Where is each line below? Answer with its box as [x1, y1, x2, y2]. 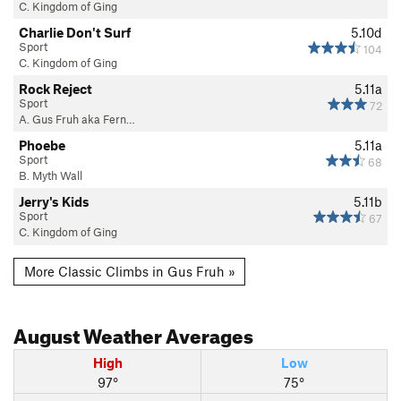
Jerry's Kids [19, 192, 90, 209]
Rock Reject [19, 80, 92, 97]
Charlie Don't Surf [19, 23, 131, 40]
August [13, 317, 80, 349]
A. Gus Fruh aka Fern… [19, 111, 135, 126]
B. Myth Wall [19, 167, 82, 183]
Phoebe [19, 136, 65, 153]
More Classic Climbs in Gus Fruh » [23, 263, 235, 280]
